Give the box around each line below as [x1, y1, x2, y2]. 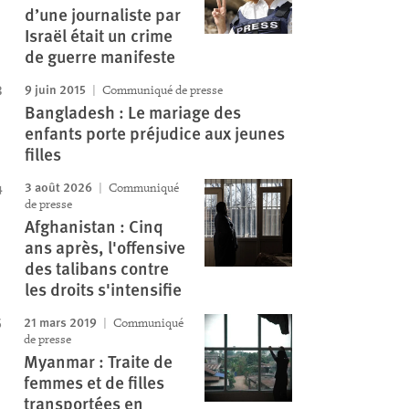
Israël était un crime [24, 23, 173, 47]
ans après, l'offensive [24, 235, 185, 259]
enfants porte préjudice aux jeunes [24, 121, 285, 145]
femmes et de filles [23, 370, 164, 394]
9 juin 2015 [24, 79, 86, 98]
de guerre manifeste [24, 44, 175, 68]
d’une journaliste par [24, 2, 181, 26]
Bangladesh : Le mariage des [24, 100, 241, 124]
